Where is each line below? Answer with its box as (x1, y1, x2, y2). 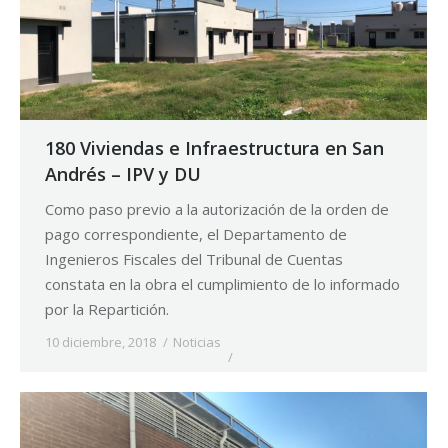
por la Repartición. (45, 299, 169, 320)
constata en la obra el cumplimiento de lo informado (45, 274, 400, 295)
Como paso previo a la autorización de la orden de (45, 199, 389, 220)
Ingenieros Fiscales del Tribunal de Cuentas (45, 249, 343, 270)
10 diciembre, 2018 (45, 333, 156, 352)
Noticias (173, 333, 221, 352)
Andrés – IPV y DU (45, 162, 201, 187)
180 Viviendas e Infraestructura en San (45, 136, 384, 161)
